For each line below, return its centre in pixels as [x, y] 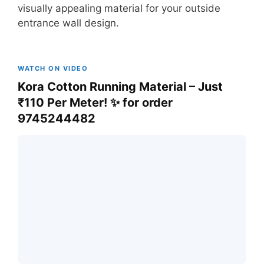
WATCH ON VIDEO [53, 69]
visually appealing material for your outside [119, 9]
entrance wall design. [68, 23]
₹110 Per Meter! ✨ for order [95, 103]
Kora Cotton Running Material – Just [120, 87]
